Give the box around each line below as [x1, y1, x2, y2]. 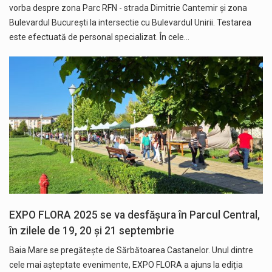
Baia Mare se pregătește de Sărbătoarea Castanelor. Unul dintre [9, 245, 253, 255]
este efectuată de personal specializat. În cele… [9, 32, 189, 42]
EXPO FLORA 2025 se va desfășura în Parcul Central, [9, 208, 260, 221]
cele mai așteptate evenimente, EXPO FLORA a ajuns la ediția [9, 259, 243, 270]
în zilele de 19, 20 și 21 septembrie [9, 224, 174, 237]
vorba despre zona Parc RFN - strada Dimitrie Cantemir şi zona [9, 2, 247, 13]
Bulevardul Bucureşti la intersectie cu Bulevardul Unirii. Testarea [9, 17, 251, 27]
